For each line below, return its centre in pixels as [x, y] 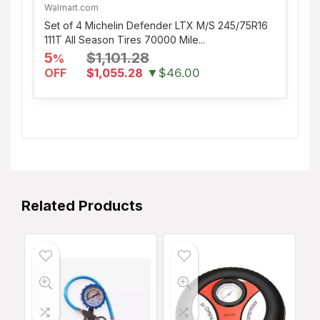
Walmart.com [71, 7]
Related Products [82, 205]
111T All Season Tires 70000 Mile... [125, 39]
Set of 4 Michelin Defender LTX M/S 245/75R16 [156, 25]
